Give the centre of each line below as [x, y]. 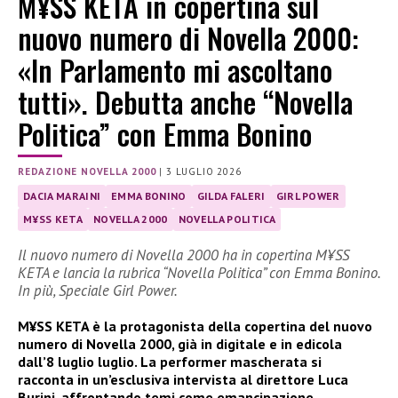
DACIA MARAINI [62, 195]
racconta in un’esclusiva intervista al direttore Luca [183, 379]
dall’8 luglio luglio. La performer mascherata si [170, 361]
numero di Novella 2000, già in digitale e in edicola [180, 343]
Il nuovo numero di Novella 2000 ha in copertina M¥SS [183, 255]
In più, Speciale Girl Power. [98, 290]
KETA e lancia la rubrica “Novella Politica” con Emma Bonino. [199, 272]
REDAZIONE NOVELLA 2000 [87, 171]
